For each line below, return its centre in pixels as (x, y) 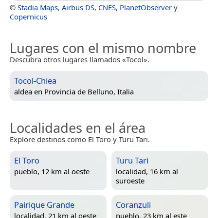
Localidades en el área (78, 127)
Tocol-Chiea (35, 80)
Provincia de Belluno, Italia (89, 92)
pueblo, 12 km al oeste (52, 172)
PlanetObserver (146, 7)
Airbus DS (78, 7)
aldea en (29, 92)
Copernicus (28, 16)
